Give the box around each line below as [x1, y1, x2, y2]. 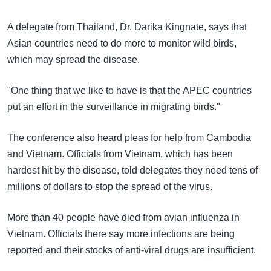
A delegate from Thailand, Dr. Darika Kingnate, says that [7, 22, 247, 32]
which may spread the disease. [7, 54, 140, 65]
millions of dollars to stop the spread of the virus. [7, 181, 212, 192]
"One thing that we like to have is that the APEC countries [7, 85, 252, 96]
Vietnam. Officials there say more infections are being [7, 229, 235, 239]
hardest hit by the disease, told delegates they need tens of [7, 165, 258, 175]
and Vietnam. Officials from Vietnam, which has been [7, 149, 233, 159]
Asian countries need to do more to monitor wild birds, [7, 38, 237, 48]
